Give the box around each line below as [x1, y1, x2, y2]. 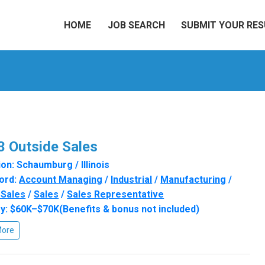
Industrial [111, 173, 153, 185]
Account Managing [19, 173, 103, 185]
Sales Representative [67, 188, 164, 200]
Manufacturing [160, 173, 227, 185]
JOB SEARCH [107, 19, 165, 31]
